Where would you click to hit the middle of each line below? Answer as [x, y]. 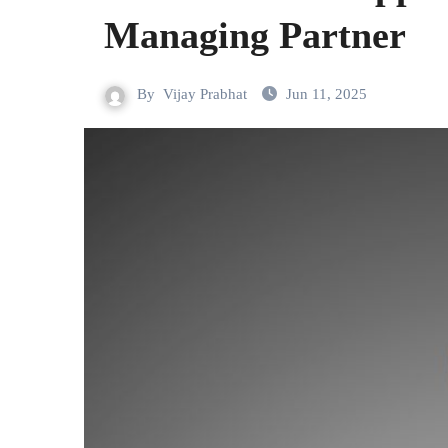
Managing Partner [255, 35]
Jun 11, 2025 [326, 94]
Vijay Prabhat [205, 94]
